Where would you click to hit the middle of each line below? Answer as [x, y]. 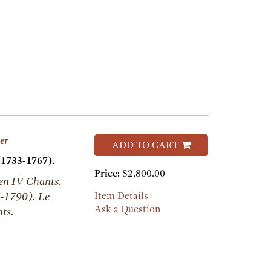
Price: [108, 174]
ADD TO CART [145, 145]
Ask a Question [127, 210]
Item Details [121, 196]
